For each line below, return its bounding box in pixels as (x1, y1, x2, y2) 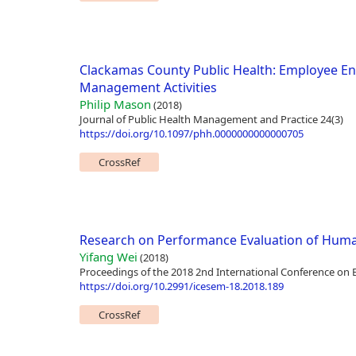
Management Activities (79, 79, 217, 97)
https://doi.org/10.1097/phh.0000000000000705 (79, 126, 304, 141)
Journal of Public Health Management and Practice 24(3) (79, 112, 343, 127)
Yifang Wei (79, 249, 137, 265)
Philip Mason (79, 96, 151, 113)
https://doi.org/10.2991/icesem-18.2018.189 (79, 279, 284, 294)
